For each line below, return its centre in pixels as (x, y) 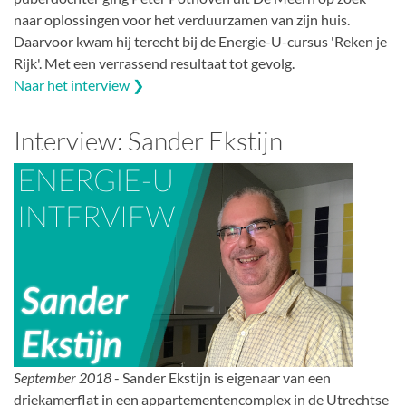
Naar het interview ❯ (79, 85)
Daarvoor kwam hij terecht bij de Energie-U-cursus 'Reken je (200, 41)
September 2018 (63, 377)
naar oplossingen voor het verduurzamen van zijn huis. (182, 19)
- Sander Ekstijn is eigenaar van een (221, 377)
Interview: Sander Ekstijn (148, 140)
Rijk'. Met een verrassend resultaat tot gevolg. (154, 63)
